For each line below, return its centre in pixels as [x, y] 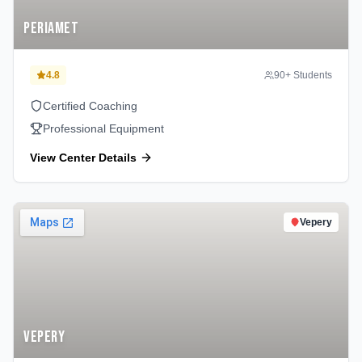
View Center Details [83, 158]
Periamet [51, 28]
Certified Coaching [90, 106]
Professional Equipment [103, 128]
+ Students [309, 75]
